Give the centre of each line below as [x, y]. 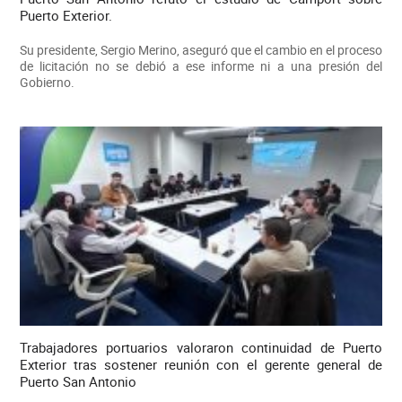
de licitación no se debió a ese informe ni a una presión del [201, 66]
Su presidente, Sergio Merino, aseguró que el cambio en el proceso [201, 49]
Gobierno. [47, 82]
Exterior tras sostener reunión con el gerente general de [201, 365]
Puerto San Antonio [78, 382]
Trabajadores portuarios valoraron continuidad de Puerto [201, 348]
